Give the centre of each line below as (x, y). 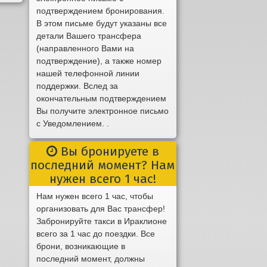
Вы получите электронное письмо (103, 111)
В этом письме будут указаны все (102, 24)
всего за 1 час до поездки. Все (96, 234)
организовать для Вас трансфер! (101, 209)
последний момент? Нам (103, 165)
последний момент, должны (91, 259)
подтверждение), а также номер (99, 61)
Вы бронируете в (108, 152)
